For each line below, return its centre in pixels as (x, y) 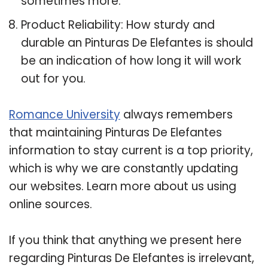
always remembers (176, 114)
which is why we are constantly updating (124, 168)
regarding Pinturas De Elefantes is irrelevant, (132, 258)
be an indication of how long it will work (131, 60)
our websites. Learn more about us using (123, 186)
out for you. (53, 78)
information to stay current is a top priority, (131, 150)
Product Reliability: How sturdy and (118, 25)
